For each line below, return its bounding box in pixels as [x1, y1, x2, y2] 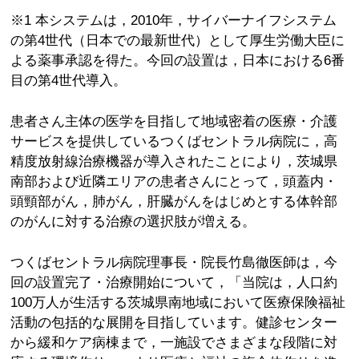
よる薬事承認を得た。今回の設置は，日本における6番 [10, 52, 345, 69]
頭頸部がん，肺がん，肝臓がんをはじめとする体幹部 [10, 193, 338, 210]
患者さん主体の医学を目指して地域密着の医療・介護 [10, 113, 338, 130]
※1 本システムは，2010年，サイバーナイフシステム [10, 12, 337, 29]
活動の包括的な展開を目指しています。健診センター [10, 314, 338, 331]
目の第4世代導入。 [10, 72, 127, 89]
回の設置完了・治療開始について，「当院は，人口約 [10, 274, 338, 291]
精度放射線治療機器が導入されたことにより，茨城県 [10, 153, 338, 170]
